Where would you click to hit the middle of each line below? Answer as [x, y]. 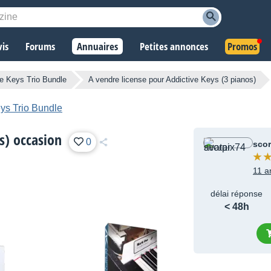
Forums [40, 47]
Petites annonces [174, 47]
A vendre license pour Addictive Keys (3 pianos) [172, 80]
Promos [242, 47]
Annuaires [97, 47]
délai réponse [237, 194]
